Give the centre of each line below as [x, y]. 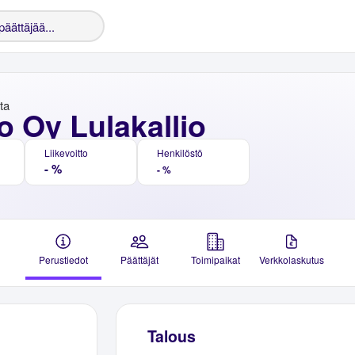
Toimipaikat [216, 260]
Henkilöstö [180, 153]
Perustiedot [63, 260]
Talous [171, 336]
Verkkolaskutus [292, 260]
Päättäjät [139, 260]
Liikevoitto [66, 153]
